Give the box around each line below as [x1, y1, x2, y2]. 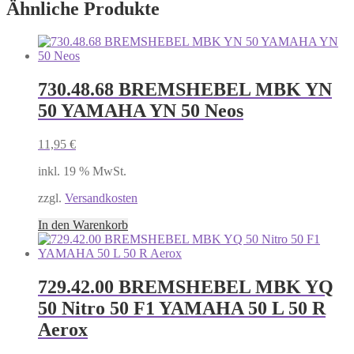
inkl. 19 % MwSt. [38, 164, 126, 179]
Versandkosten [65, 191, 137, 205]
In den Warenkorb [38, 218, 128, 232]
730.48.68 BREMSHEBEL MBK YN [38, 79, 332, 100]
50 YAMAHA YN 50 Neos [38, 100, 243, 122]
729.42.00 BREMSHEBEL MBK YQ [38, 277, 333, 298]
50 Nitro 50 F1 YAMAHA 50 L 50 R [38, 298, 326, 319]
